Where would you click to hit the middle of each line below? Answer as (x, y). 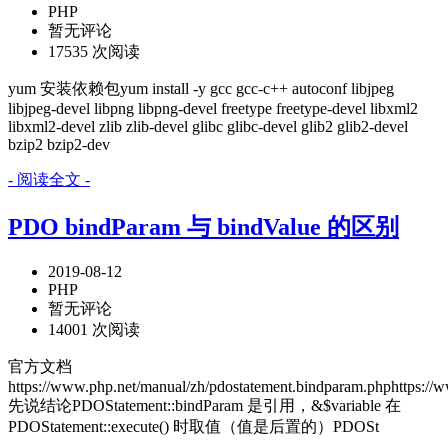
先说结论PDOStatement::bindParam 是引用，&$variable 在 (204, 406)
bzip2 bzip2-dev (59, 145)
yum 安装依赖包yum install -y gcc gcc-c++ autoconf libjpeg (201, 89)
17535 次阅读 (94, 52)
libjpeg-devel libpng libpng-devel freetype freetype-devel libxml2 (213, 109)
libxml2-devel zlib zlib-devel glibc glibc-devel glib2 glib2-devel (208, 127)
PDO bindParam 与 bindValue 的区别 (203, 227)
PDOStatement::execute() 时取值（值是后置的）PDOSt (193, 427)
